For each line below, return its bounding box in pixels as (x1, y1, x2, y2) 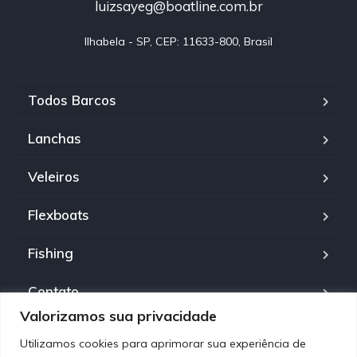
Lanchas (28, 129, 81, 147)
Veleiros (28, 167, 80, 185)
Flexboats (28, 206, 89, 223)
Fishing (28, 244, 73, 261)
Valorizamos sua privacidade (20, 306, 217, 325)
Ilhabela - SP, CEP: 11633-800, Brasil (84, 33, 273, 49)
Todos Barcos (28, 91, 116, 108)
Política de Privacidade (28, 320, 173, 338)
